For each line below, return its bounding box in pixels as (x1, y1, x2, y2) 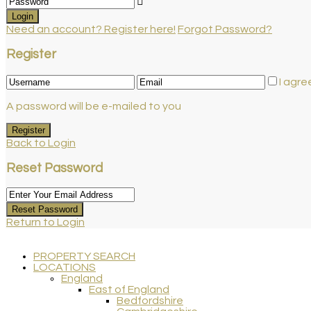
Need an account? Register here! (6, 24, 176, 35)
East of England (89, 284, 169, 296)
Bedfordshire (117, 295, 183, 307)
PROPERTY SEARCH (33, 251, 135, 262)
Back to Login (6, 137, 76, 149)
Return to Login (6, 217, 85, 228)
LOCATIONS (33, 262, 96, 274)
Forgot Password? (178, 24, 272, 35)
